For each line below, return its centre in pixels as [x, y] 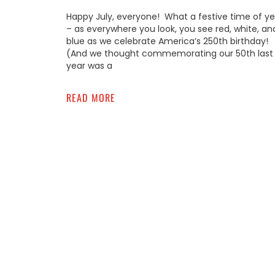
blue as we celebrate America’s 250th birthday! [167, 41]
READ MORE [91, 98]
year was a [89, 66]
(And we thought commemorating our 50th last [169, 54]
